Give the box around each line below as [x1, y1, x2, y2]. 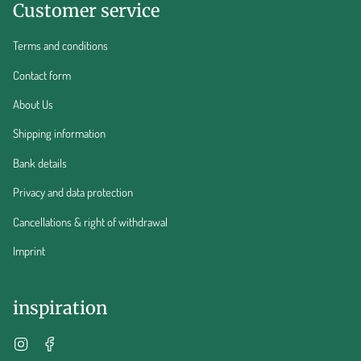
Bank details [13, 155, 67, 170]
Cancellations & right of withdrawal [13, 214, 168, 229]
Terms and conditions [13, 38, 108, 53]
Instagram [28, 334, 73, 349]
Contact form [13, 67, 71, 82]
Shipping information [13, 126, 106, 141]
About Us [13, 97, 53, 112]
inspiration [13, 296, 107, 319]
